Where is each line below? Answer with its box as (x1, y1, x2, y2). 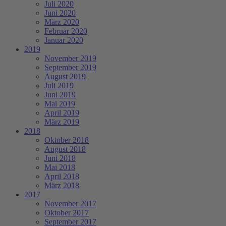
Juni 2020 (44, 9, 76, 18)
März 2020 (44, 18, 79, 27)
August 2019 (44, 72, 86, 81)
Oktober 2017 (44, 208, 89, 217)
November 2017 (44, 199, 96, 208)
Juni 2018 (44, 154, 76, 163)
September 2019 (44, 63, 96, 72)
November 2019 (44, 54, 96, 63)
